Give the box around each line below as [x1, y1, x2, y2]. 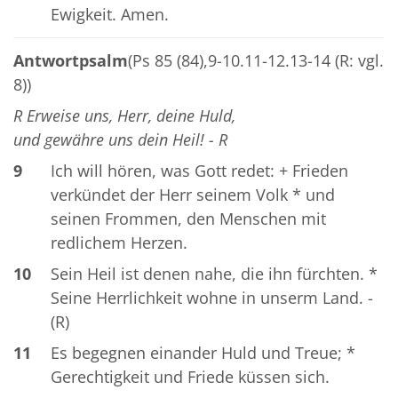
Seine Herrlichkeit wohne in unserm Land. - [50, 287, 373, 309]
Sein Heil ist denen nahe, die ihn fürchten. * [50, 263, 378, 285]
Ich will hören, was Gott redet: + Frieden [50, 160, 348, 182]
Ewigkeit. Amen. [50, 4, 169, 26]
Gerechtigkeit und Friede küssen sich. [50, 366, 330, 388]
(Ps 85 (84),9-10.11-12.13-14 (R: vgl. [128, 50, 384, 72]
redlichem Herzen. [50, 232, 187, 254]
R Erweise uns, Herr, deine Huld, [13, 105, 235, 127]
